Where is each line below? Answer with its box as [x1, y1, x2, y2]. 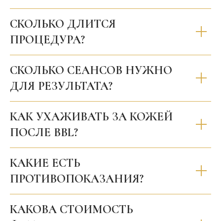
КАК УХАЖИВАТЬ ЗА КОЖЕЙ [10, 109, 173, 124]
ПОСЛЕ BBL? [10, 125, 78, 140]
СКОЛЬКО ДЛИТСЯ [10, 16, 116, 31]
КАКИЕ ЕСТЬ [10, 155, 80, 170]
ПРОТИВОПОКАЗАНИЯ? [10, 171, 144, 186]
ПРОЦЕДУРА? [10, 32, 85, 47]
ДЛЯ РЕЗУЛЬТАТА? [10, 78, 112, 93]
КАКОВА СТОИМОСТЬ [10, 202, 133, 217]
